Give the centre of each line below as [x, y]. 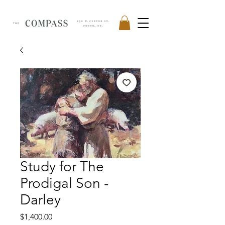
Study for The [62, 166]
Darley [40, 199]
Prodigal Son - [64, 183]
